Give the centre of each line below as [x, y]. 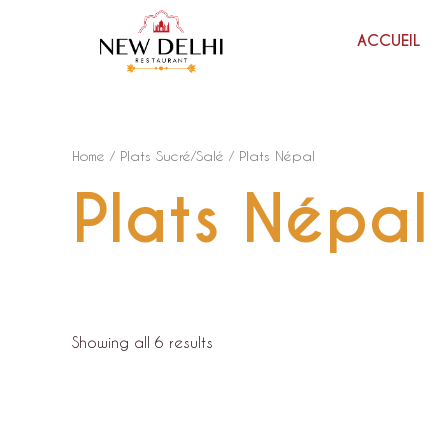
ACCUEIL [388, 41]
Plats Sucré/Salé [172, 155]
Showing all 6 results [142, 342]
